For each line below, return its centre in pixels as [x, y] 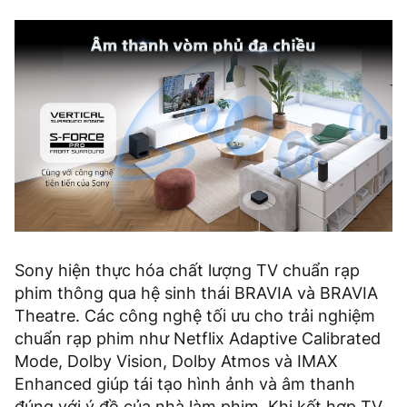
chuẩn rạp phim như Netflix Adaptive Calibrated [198, 339]
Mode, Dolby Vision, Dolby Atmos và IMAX [176, 362]
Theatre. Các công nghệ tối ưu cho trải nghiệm [195, 316]
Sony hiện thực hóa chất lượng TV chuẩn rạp [187, 271]
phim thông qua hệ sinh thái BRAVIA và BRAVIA [196, 293]
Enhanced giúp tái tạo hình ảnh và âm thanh [185, 384]
